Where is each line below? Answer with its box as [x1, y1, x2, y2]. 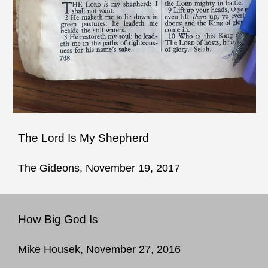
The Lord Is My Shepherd [18, 131, 149, 144]
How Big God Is [18, 212, 98, 226]
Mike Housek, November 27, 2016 [18, 243, 181, 255]
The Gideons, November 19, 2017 [18, 162, 180, 174]
